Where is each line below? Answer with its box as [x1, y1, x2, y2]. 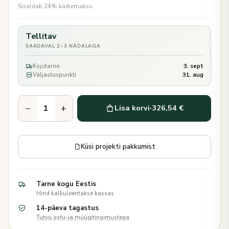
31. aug [182, 70, 203, 79]
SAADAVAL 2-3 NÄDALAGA [26, 42, 101, 49]
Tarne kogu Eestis [36, 179, 96, 189]
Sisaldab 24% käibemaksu [18, 2, 93, 10]
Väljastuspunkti [33, 70, 76, 79]
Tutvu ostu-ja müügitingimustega [36, 213, 129, 221]
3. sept [184, 61, 203, 70]
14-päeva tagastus [36, 203, 99, 213]
